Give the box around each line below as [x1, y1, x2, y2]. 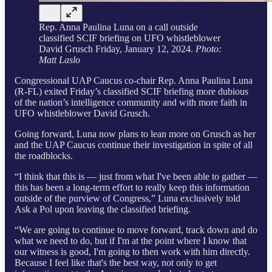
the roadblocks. [15, 150, 73, 161]
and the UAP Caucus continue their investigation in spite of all [15, 139, 253, 150]
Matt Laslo [39, 54, 80, 65]
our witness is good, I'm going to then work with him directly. [15, 246, 250, 257]
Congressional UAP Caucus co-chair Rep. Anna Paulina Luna [15, 75, 253, 86]
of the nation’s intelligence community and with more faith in [15, 97, 247, 107]
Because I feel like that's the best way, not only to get [15, 257, 217, 268]
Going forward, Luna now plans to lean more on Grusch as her [15, 128, 256, 139]
